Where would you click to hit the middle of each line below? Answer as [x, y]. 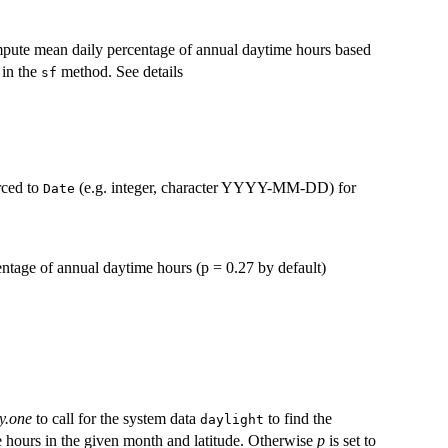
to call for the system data [116, 419]
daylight [232, 420]
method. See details [120, 71]
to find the [298, 419]
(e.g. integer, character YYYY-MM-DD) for [215, 187]
